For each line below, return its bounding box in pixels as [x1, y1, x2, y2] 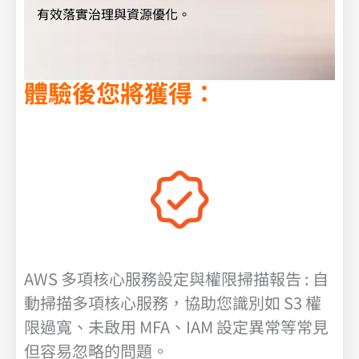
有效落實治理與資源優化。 [37, 4, 191, 24]
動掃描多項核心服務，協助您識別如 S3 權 [24, 291, 321, 315]
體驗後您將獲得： [24, 75, 216, 111]
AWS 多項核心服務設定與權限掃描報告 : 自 [24, 267, 329, 291]
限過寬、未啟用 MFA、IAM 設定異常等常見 [24, 315, 329, 339]
